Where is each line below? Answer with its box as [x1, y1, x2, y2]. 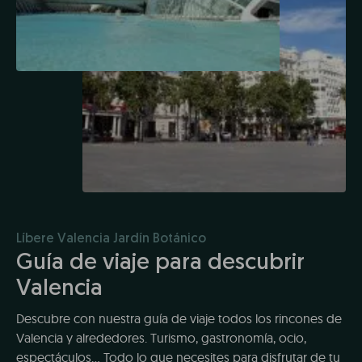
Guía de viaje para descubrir [16, 252, 305, 276]
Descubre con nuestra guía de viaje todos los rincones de [16, 310, 342, 327]
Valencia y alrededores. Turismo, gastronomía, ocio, [16, 330, 306, 347]
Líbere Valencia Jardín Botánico [16, 233, 206, 246]
